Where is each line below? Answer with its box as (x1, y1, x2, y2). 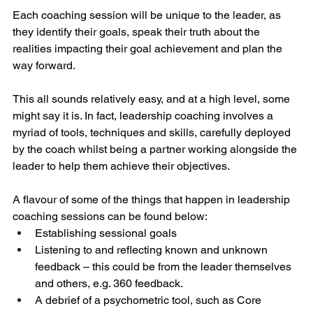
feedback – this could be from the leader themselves (35, 259, 294, 273)
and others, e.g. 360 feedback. (35, 276, 185, 290)
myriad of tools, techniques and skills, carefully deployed (13, 125, 293, 139)
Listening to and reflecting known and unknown (35, 242, 270, 256)
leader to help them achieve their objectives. (13, 159, 232, 173)
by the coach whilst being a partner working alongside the (13, 142, 300, 156)
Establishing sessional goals (35, 226, 180, 240)
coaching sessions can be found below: (13, 209, 210, 223)
